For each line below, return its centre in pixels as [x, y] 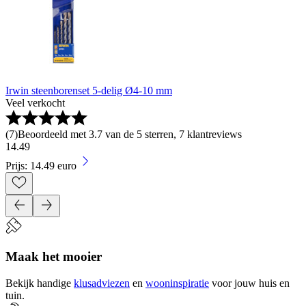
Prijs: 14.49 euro [41, 166]
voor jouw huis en [251, 283]
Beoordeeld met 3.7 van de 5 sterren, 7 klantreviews [130, 135]
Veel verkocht [35, 103]
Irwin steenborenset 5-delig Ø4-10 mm [89, 91]
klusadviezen [102, 283]
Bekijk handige [38, 283]
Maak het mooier [54, 256]
